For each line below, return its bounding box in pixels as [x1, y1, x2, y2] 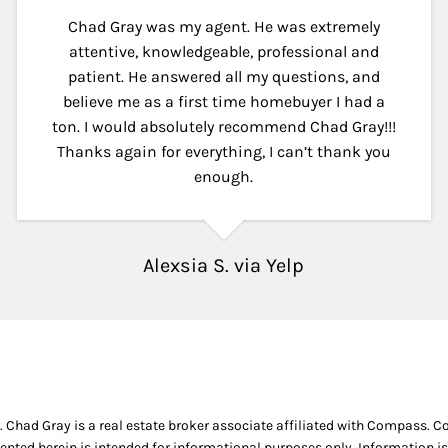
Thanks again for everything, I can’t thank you [56, 141, 391, 161]
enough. [194, 166, 254, 186]
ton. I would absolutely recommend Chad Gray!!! [51, 116, 396, 136]
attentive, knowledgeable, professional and [68, 41, 379, 61]
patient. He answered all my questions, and [67, 66, 380, 86]
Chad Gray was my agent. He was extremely [67, 16, 380, 36]
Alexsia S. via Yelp [143, 253, 305, 277]
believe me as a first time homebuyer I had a [62, 91, 385, 111]
